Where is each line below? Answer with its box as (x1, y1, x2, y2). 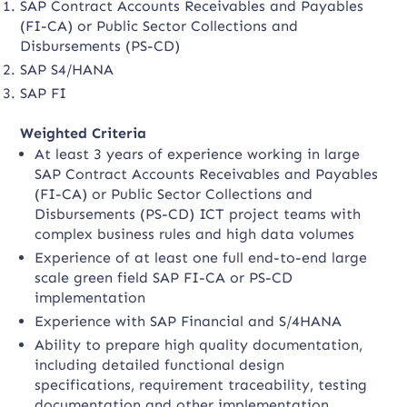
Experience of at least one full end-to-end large (35, 249, 368, 266)
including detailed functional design (35, 356, 285, 373)
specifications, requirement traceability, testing (35, 376, 368, 393)
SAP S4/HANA (20, 61, 114, 78)
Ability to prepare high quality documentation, (35, 336, 363, 353)
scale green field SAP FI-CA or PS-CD (35, 269, 293, 286)
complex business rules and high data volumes (35, 225, 355, 243)
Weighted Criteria (20, 124, 147, 142)
